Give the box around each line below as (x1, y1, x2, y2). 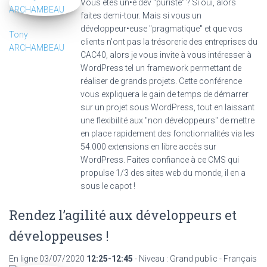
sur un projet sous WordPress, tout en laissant (80, 102, 254, 112)
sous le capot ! (80, 181, 135, 191)
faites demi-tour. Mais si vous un (80, 10, 201, 20)
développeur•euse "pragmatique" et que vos (80, 23, 243, 33)
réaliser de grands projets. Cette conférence (80, 76, 242, 86)
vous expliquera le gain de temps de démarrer (80, 89, 249, 99)
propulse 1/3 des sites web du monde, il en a (80, 167, 246, 178)
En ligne (9, 253, 38, 263)
